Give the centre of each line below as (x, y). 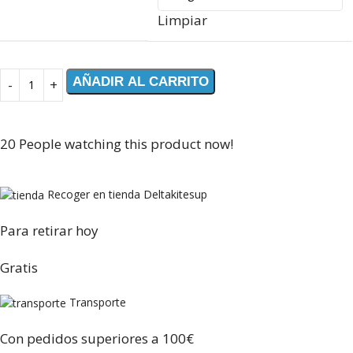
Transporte (98, 302)
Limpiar (182, 20)
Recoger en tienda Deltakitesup (127, 194)
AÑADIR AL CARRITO (141, 81)
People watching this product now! (126, 143)
